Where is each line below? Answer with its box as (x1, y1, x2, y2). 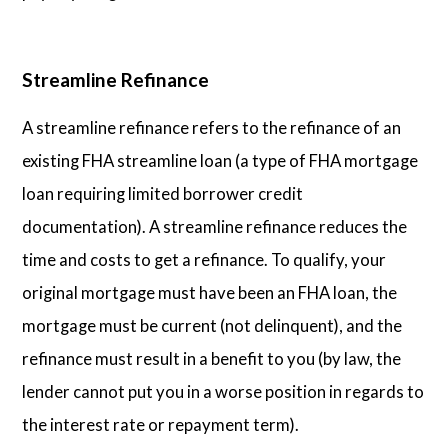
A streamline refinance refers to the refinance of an (22, 116, 402, 138)
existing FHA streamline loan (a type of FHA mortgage (22, 149, 419, 171)
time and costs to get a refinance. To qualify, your (22, 248, 387, 270)
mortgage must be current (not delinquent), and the (22, 314, 403, 336)
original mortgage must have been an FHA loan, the (22, 281, 398, 303)
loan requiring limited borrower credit (22, 182, 304, 204)
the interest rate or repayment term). (22, 413, 300, 435)
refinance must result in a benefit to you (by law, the (22, 347, 402, 369)
